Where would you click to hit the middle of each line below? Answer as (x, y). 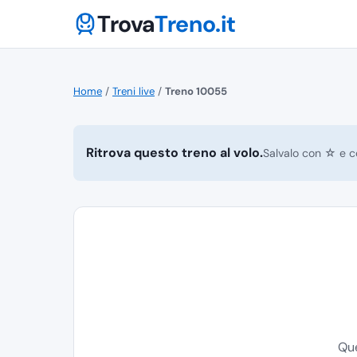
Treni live (133, 91)
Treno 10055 (196, 91)
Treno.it (196, 24)
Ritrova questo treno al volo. (175, 153)
